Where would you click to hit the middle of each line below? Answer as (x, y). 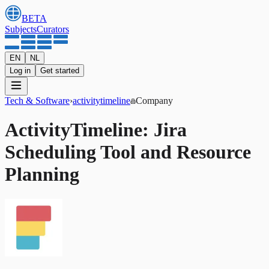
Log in (20, 71)
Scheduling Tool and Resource (128, 152)
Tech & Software (37, 101)
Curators (53, 29)
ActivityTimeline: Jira (96, 130)
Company (154, 101)
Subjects (21, 29)
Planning (42, 174)
